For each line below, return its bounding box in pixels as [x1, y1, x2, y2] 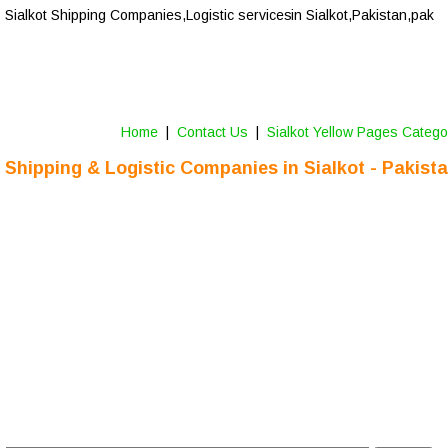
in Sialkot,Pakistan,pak [286, 7, 434, 24]
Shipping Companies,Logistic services [50, 7, 292, 24]
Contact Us [176, 124, 252, 141]
